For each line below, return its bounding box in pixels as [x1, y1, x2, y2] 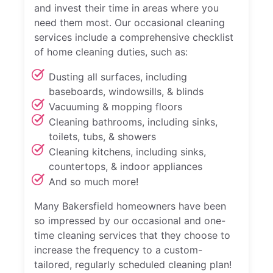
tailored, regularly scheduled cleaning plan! [34, 258, 232, 271]
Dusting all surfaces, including [49, 70, 187, 83]
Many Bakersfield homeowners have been [34, 199, 226, 212]
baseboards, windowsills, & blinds [49, 85, 204, 97]
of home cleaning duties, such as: [34, 45, 188, 58]
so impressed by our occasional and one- [34, 214, 225, 227]
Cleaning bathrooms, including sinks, [49, 115, 218, 128]
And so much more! [49, 175, 138, 188]
